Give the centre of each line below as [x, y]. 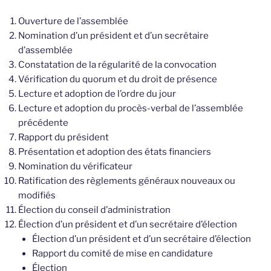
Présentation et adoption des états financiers [115, 152]
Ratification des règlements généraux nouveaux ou [127, 181]
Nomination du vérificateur [75, 167]
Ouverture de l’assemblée [73, 21]
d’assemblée [45, 51]
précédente [43, 123]
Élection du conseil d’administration [94, 210]
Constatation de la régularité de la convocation [117, 65]
